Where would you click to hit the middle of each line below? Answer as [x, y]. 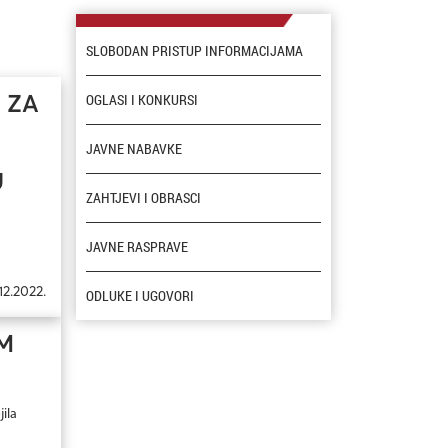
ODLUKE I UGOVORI [140, 296]
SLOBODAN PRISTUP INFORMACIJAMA [194, 51]
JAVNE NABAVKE [134, 149]
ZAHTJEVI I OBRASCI [143, 198]
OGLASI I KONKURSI [142, 100]
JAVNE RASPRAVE [137, 247]
